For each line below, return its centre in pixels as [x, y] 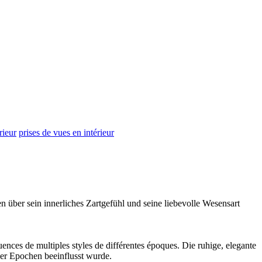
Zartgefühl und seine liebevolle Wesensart [162, 203]
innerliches [64, 203]
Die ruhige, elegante [219, 245]
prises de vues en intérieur [66, 132]
